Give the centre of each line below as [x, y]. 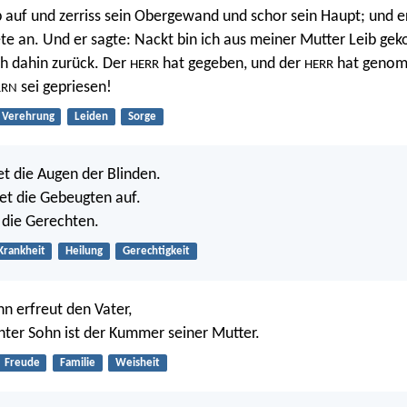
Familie [77, 362]
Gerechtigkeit [156, 252]
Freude [22, 362]
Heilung [84, 252]
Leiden [91, 117]
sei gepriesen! [65, 88]
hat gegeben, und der [232, 65]
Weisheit [137, 362]
